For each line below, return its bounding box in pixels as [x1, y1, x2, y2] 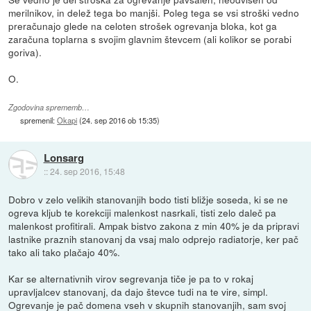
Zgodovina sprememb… [8, 101, 90, 112]
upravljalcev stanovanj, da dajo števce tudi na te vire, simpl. [8, 284, 269, 299]
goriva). [8, 44, 42, 59]
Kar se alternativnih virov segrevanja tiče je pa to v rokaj [8, 271, 254, 285]
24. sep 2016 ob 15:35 [82, 114, 158, 126]
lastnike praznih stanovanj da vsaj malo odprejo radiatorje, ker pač [8, 231, 299, 246]
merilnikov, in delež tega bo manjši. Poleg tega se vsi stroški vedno [8, 5, 300, 19]
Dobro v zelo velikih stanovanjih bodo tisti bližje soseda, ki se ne [8, 192, 289, 206]
